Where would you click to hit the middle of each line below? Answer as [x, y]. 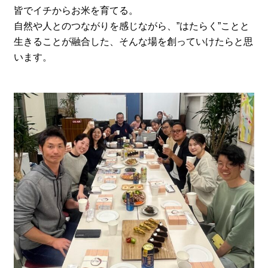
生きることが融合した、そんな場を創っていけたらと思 [134, 42]
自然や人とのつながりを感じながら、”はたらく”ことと [132, 26]
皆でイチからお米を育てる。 [76, 11]
